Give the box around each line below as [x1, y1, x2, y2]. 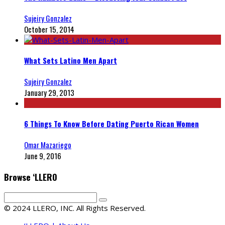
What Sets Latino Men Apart [24, 55, 117, 66]
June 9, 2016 [24, 150, 61, 162]
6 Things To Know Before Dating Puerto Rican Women [24, 118, 199, 130]
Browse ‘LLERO [4, 170, 57, 183]
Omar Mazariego [24, 139, 71, 151]
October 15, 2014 [24, 24, 74, 35]
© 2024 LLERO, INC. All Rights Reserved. [4, 203, 146, 213]
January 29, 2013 [24, 87, 74, 98]
